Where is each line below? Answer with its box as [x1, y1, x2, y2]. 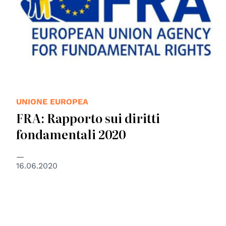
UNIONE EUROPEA [16, 97, 88, 107]
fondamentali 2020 [16, 125, 126, 143]
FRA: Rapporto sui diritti [16, 109, 160, 127]
